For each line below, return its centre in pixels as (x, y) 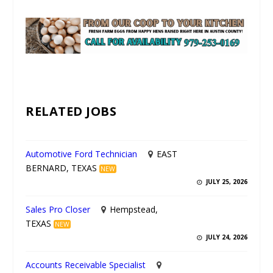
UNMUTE (58, 51)
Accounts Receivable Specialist (86, 265)
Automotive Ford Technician (82, 154)
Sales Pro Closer (58, 210)
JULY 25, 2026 (225, 182)
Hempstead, (134, 210)
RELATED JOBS (71, 111)
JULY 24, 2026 (225, 237)
